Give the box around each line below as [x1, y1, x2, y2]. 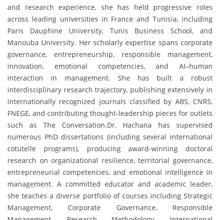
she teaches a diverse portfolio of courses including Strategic [7, 191, 213, 200]
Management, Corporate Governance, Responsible [7, 202, 213, 212]
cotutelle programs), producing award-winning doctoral [7, 143, 213, 153]
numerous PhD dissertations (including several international [7, 132, 213, 141]
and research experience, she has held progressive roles [7, 2, 213, 12]
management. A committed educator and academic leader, [7, 179, 213, 189]
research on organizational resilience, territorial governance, [7, 155, 213, 165]
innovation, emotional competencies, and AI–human [7, 61, 213, 71]
